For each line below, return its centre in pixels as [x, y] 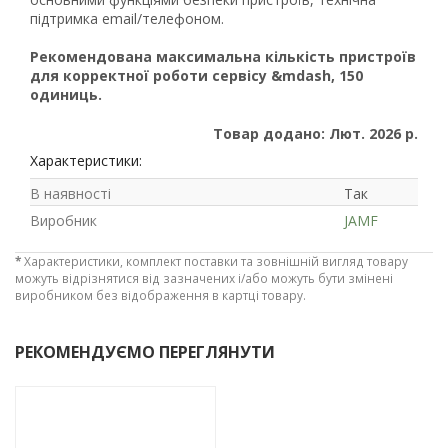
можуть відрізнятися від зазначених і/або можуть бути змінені [204, 277]
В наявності [70, 193]
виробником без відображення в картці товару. [160, 294]
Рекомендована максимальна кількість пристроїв [223, 56]
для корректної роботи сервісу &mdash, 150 [196, 75]
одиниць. [66, 94]
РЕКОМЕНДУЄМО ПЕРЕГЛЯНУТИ [145, 351]
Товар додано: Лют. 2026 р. [315, 133]
